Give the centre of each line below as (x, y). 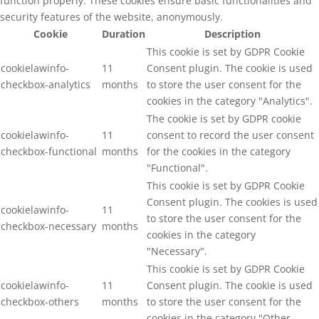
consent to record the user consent (230, 135)
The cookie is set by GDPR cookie (224, 118)
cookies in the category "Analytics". (230, 100)
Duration (124, 33)
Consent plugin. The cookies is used (232, 202)
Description (232, 33)
